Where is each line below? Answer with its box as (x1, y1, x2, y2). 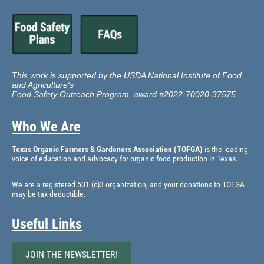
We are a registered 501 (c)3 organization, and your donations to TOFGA (12, 180, 245, 190)
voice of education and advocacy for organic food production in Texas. (12, 154, 238, 164)
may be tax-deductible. (12, 189, 86, 199)
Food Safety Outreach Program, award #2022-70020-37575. (12, 90, 238, 100)
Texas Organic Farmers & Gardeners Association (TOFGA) (12, 144, 203, 154)
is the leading (203, 144, 248, 154)
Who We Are (12, 118, 80, 136)
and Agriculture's (12, 80, 76, 90)
